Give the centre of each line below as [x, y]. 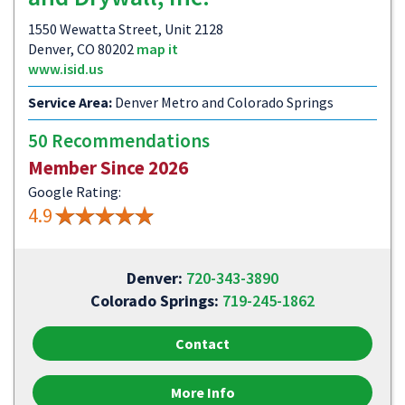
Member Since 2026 [108, 168]
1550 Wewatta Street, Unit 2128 [126, 29]
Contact [202, 344]
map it [157, 49]
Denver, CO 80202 [82, 49]
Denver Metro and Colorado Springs [223, 102]
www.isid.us [66, 69]
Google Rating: [75, 192]
